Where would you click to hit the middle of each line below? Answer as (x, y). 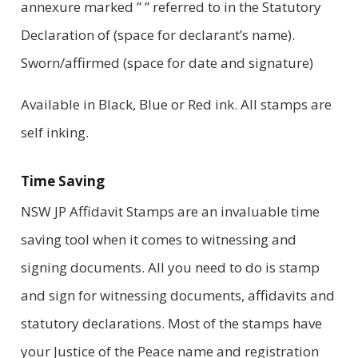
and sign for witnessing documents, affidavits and (177, 296)
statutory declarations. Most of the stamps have (171, 324)
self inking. (54, 132)
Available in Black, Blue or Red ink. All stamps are (176, 104)
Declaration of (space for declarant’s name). (157, 34)
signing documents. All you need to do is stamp (170, 268)
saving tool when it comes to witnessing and (158, 240)
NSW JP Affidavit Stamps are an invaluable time (170, 212)
